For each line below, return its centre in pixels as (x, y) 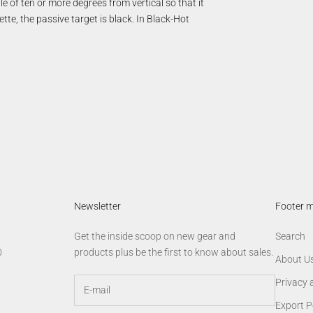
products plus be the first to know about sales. (174, 252)
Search (290, 236)
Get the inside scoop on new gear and (155, 236)
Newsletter (97, 206)
